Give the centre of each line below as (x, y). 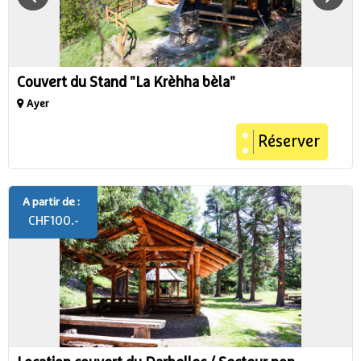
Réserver (289, 142)
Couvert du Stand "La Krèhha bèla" (126, 83)
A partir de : (51, 202)
